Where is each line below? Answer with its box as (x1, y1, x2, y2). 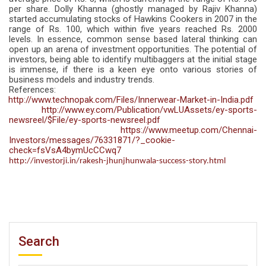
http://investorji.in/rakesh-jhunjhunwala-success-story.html (9, 157, 226, 166)
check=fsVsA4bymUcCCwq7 (9, 145, 121, 156)
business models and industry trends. (9, 74, 154, 85)
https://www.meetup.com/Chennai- (121, 125, 257, 136)
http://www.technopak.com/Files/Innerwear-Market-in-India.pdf (8, 94, 254, 106)
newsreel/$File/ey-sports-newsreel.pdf (9, 115, 160, 126)
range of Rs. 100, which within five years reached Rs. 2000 (9, 24, 257, 35)
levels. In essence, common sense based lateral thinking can (9, 34, 257, 45)
